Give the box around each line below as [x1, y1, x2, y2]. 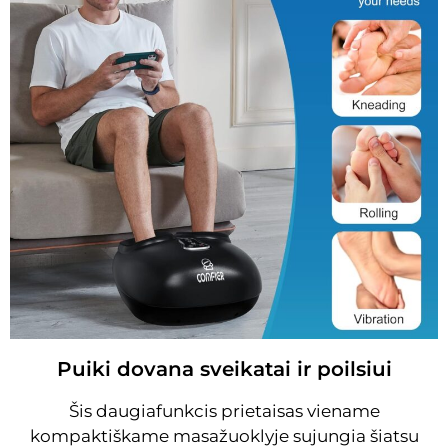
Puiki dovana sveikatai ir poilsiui [56, 356, 392, 381]
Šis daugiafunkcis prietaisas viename [68, 400, 380, 421]
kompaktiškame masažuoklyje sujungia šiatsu [29, 425, 419, 446]
